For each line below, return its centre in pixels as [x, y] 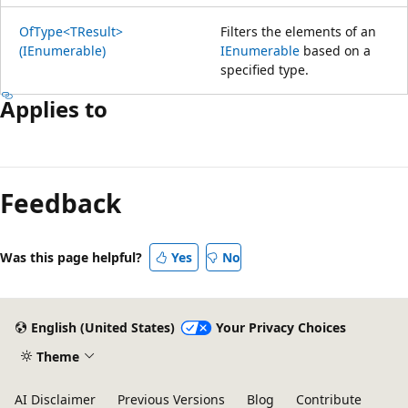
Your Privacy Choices [280, 328]
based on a [335, 50]
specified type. [265, 69]
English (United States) [102, 328]
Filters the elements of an [298, 31]
